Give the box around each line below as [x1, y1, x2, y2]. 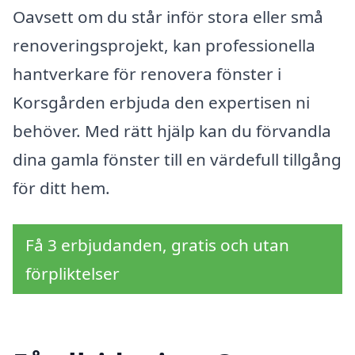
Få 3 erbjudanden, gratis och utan [25, 233, 289, 256]
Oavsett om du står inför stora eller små [13, 6, 323, 28]
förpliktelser [25, 261, 120, 284]
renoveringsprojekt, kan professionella [13, 34, 315, 56]
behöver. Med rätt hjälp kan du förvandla [13, 120, 331, 142]
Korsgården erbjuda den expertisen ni [13, 91, 310, 113]
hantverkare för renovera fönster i [13, 63, 281, 85]
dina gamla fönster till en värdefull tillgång [13, 148, 342, 170]
